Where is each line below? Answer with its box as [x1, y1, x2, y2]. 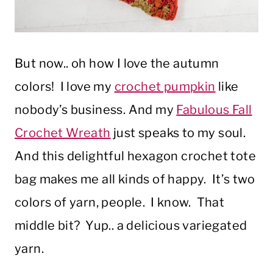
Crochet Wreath [15, 126, 111, 141]
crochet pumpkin [114, 79, 216, 94]
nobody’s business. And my [15, 102, 177, 118]
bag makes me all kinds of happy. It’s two [15, 172, 255, 187]
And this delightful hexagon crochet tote [15, 149, 256, 164]
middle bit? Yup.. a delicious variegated [15, 218, 247, 233]
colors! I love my [15, 79, 115, 94]
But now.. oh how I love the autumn [15, 56, 219, 71]
